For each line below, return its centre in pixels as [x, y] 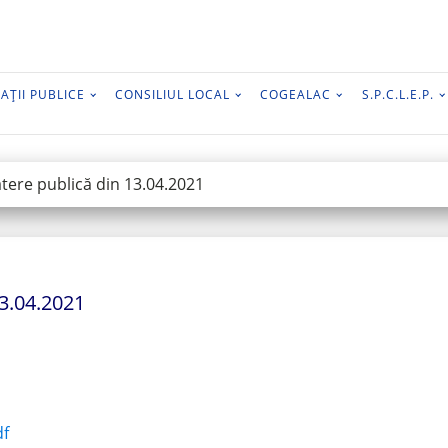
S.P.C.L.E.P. [397, 94]
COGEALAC [296, 94]
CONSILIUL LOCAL [173, 94]
